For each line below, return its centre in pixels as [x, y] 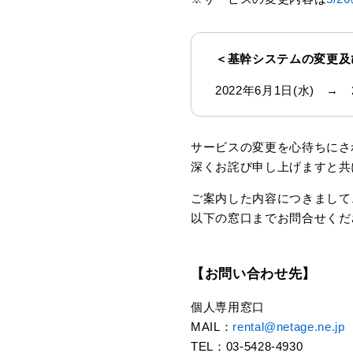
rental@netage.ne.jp [289, 327]
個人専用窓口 [228, 307]
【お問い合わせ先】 [253, 274]
